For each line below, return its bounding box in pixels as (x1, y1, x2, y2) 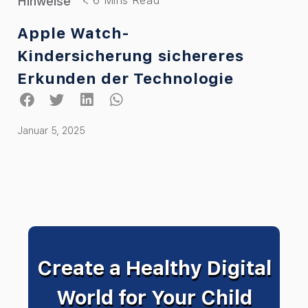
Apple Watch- (17, 24, 130, 43)
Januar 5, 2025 (17, 125, 85, 137)
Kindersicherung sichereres (17, 47, 244, 65)
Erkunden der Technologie (17, 69, 234, 88)
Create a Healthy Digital (36, 256, 272, 280)
